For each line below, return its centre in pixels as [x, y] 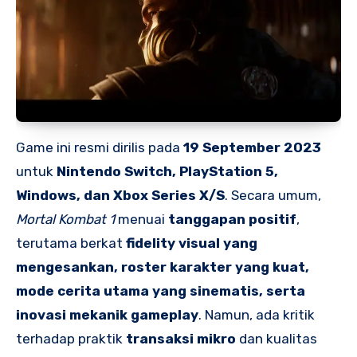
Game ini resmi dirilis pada [100, 147]
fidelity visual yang [192, 243]
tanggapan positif [232, 219]
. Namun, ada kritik [257, 314]
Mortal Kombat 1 [65, 219]
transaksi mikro [181, 338]
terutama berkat [71, 243]
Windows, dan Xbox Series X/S [120, 195]
